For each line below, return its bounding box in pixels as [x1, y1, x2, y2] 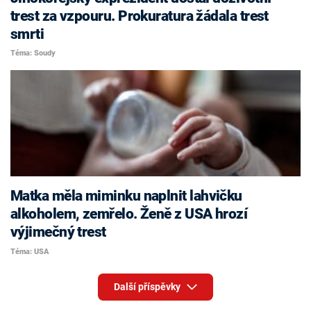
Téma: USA [10, 246, 49, 256]
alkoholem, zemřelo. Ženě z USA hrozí [10, 205, 248, 223]
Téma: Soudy [10, 49, 56, 58]
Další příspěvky [113, 281, 183, 293]
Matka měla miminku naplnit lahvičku [10, 187, 242, 205]
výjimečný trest [10, 224, 106, 241]
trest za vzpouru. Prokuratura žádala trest [10, 7, 269, 24]
